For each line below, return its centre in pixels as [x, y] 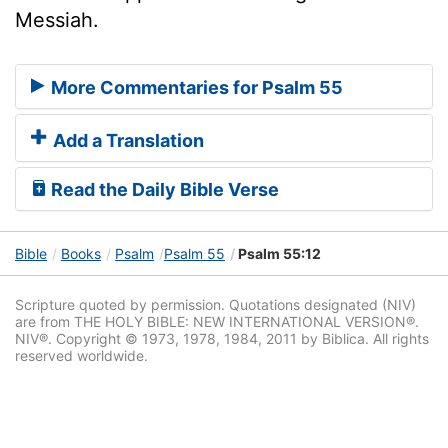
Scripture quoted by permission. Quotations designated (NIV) [215, 305]
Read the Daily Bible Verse [163, 190]
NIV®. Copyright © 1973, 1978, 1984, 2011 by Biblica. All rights [222, 339]
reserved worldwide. [81, 356]
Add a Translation [126, 141]
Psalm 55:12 [278, 254]
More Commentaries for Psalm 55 [195, 88]
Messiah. [57, 19]
